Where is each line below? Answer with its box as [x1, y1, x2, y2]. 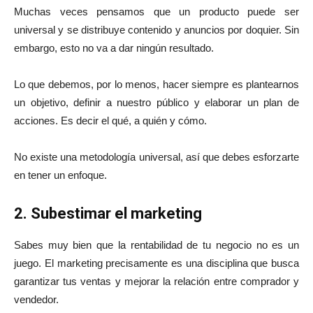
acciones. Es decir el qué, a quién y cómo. [14, 115, 207, 126]
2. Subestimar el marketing [14, 205, 202, 222]
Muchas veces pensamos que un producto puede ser [14, 6, 299, 17]
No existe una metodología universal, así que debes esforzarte [14, 151, 299, 163]
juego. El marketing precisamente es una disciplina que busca [14, 257, 299, 269]
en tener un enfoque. [14, 169, 107, 181]
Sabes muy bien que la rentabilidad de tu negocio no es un [14, 239, 299, 251]
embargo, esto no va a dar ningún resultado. [14, 42, 214, 54]
